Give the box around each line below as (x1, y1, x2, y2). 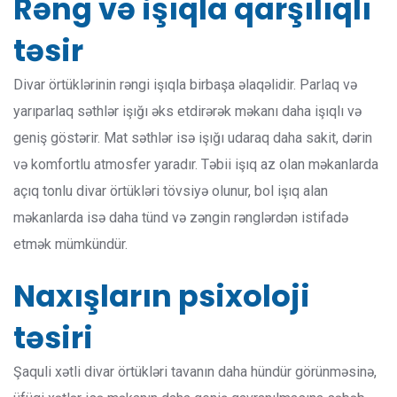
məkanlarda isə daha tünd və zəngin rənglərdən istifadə (13, 209, 348, 227)
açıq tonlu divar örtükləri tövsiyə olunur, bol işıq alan (13, 183, 328, 200)
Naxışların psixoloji (13, 276, 310, 318)
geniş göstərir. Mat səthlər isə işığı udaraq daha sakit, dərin (13, 129, 372, 147)
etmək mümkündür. (13, 236, 128, 253)
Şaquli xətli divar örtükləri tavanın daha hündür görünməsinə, (13, 363, 377, 381)
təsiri (13, 317, 93, 360)
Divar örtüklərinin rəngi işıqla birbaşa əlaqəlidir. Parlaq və (13, 76, 357, 94)
